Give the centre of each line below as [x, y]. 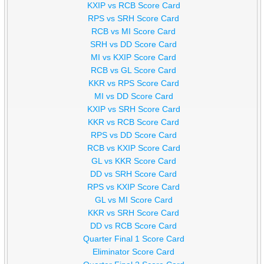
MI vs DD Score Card [133, 96]
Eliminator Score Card [134, 252]
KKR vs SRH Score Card [134, 213]
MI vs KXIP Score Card [134, 57]
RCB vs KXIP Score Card [133, 148]
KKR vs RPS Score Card [133, 83]
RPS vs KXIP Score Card [134, 187]
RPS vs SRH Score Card [134, 19]
